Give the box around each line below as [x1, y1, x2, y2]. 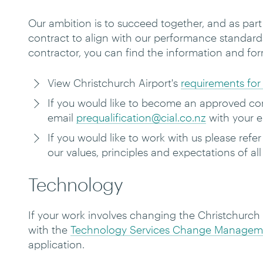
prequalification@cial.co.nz [76, 111, 206, 124]
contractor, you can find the [28, 46, 163, 59]
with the [28, 223, 70, 236]
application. [28, 238, 85, 251]
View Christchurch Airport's [47, 76, 181, 89]
